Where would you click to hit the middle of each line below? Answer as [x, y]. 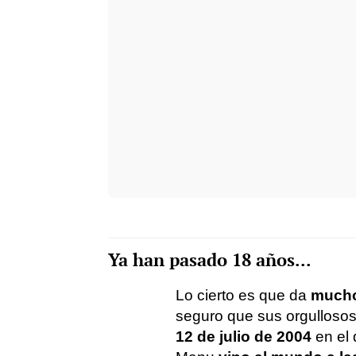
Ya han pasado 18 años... [210, 260]
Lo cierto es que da [243, 295]
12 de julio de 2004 [244, 337]
